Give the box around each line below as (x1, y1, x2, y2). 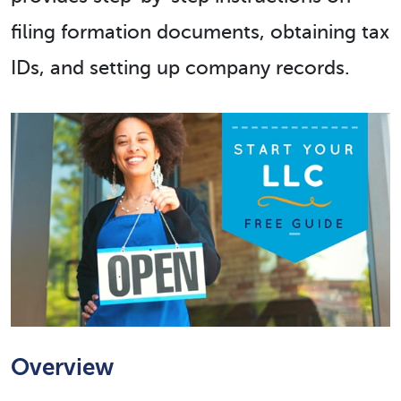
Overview (11, 353, 114, 380)
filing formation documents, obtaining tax (11, 21, 389, 43)
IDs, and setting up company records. (11, 56, 350, 79)
